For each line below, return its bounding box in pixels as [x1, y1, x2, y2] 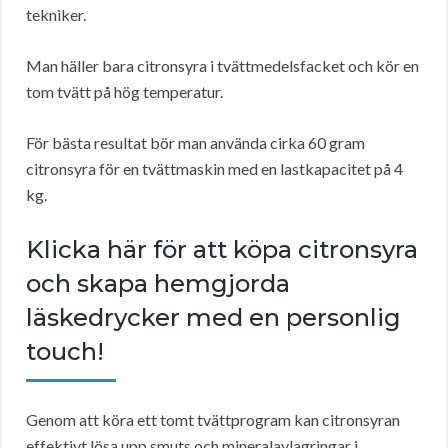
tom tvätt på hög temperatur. [26, 82, 223, 102]
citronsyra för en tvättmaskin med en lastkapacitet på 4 [26, 159, 403, 179]
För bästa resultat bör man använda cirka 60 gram [26, 133, 365, 153]
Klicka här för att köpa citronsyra [26, 235, 418, 265]
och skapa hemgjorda [26, 269, 290, 299]
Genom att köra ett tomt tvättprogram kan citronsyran [26, 410, 400, 430]
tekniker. [26, 5, 86, 25]
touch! [26, 337, 104, 367]
